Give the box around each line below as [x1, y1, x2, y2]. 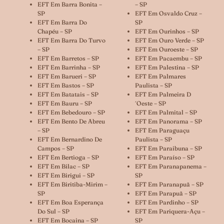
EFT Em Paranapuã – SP [135, 180, 203, 188]
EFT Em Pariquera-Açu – [135, 207, 205, 215]
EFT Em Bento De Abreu [37, 117, 105, 125]
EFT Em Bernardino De [37, 135, 102, 143]
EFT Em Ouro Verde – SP [135, 36, 204, 44]
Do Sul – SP [37, 207, 69, 215]
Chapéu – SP [37, 27, 72, 35]
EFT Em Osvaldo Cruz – [135, 9, 202, 17]
